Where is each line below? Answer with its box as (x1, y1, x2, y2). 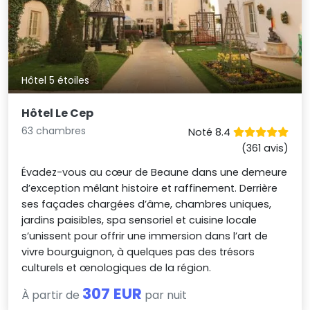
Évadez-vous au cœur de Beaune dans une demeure (21, 165, 288, 179)
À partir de (21, 286, 83, 303)
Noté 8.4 (188, 125, 233, 139)
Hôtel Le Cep (21, 104, 94, 121)
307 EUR (82, 282, 143, 304)
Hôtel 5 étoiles (21, 73, 90, 87)
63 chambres (21, 123, 86, 138)
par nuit (142, 286, 188, 303)
